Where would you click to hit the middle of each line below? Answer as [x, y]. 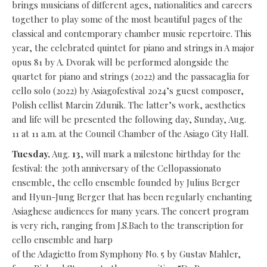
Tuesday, [31, 154]
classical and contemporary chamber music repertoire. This [132, 34]
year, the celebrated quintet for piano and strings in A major [133, 48]
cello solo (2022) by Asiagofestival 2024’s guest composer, [128, 91]
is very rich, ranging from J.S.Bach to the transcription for [128, 226]
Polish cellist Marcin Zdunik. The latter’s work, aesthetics [129, 105]
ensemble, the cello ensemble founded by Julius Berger [126, 183]
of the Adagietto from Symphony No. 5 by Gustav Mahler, [126, 254]
